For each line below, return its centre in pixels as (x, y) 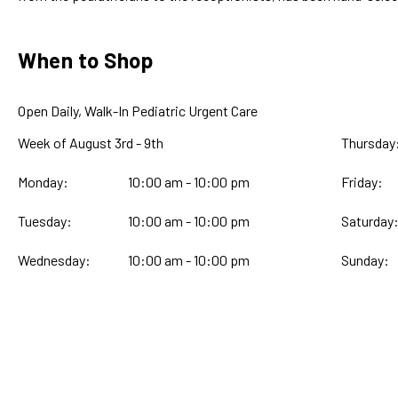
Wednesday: (54, 260)
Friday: (362, 182)
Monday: (43, 182)
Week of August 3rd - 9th (154, 143)
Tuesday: (45, 221)
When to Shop (85, 60)
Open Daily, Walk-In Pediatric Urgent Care (138, 111)
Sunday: (365, 260)
